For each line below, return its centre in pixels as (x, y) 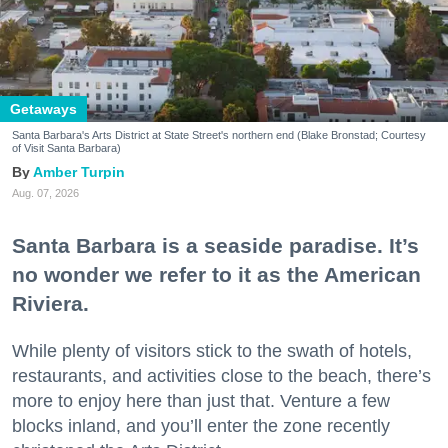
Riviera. (50, 304)
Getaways (43, 109)
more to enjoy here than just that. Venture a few (201, 401)
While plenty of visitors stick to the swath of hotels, (212, 351)
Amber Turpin (79, 172)
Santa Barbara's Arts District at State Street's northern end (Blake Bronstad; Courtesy (219, 135)
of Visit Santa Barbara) (66, 148)
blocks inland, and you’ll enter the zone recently (201, 426)
